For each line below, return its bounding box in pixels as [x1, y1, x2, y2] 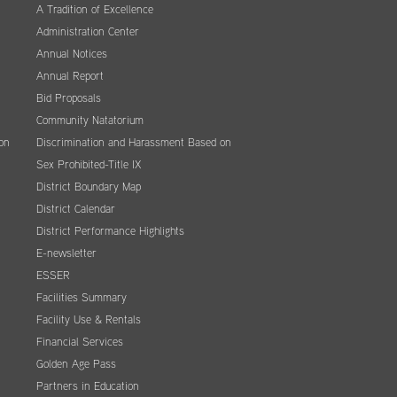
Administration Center [36, 23, 139, 41]
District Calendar [36, 200, 115, 218]
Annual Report [36, 67, 104, 85]
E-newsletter [36, 245, 97, 262]
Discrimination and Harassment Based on [36, 134, 231, 152]
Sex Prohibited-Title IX [36, 156, 141, 174]
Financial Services [36, 333, 123, 351]
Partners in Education [36, 378, 139, 395]
